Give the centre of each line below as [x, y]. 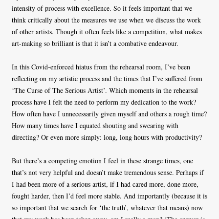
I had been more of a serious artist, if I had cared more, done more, [105, 184]
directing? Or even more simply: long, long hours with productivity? [107, 137]
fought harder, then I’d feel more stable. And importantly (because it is [109, 196]
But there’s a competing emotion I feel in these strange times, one [102, 161]
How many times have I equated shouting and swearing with [95, 126]
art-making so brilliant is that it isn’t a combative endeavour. [95, 44]
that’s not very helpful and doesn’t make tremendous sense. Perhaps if [108, 173]
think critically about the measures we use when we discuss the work [106, 20]
